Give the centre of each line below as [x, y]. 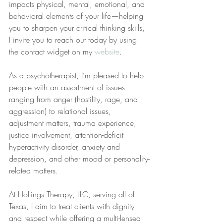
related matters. [33, 170]
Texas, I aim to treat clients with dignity [73, 206]
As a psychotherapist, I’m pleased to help [78, 75]
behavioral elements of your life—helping [77, 16]
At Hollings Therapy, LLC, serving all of [73, 194]
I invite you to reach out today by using [74, 40]
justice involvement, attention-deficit [67, 135]
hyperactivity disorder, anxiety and [66, 147]
